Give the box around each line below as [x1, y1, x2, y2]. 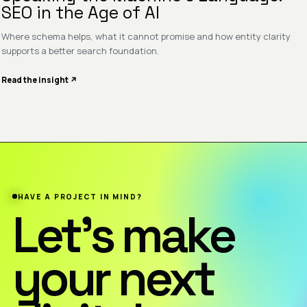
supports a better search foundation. [1, 44, 160, 57]
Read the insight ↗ [1, 75, 78, 86]
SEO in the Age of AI [1, 1, 160, 23]
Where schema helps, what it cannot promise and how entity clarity [1, 29, 291, 42]
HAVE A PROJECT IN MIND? [17, 191, 143, 201]
